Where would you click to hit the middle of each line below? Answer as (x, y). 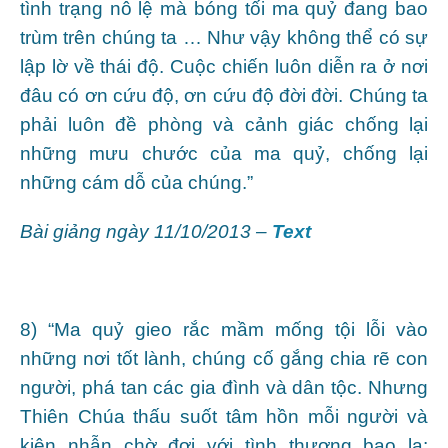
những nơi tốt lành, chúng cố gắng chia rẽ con (224, 358)
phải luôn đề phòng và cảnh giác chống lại (224, 124)
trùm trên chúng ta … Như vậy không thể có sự (224, 37)
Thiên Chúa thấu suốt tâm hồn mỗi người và (224, 416)
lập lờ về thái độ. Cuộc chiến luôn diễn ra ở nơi (224, 66)
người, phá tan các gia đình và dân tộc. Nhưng (224, 387)
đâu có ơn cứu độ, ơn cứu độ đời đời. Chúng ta (224, 95)
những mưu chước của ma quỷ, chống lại (224, 153)
